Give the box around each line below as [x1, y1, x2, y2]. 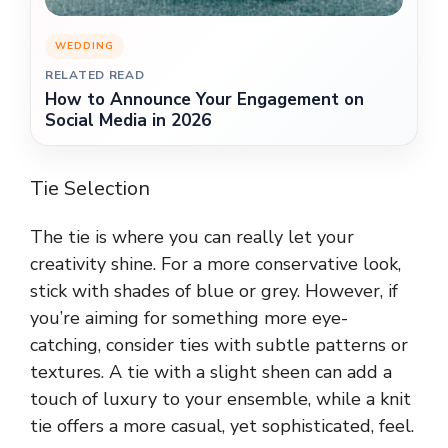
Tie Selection [30, 175, 150, 203]
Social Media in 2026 [45, 109, 211, 133]
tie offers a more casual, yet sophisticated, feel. [30, 414, 414, 439]
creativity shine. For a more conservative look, [30, 252, 401, 277]
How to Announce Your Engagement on [45, 88, 364, 112]
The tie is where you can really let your [30, 225, 354, 250]
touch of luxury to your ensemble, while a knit [30, 387, 411, 412]
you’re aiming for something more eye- [30, 306, 348, 331]
